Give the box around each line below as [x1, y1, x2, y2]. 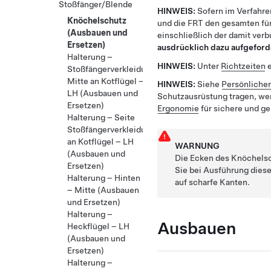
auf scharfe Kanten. [175, 177, 250, 188]
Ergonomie [157, 103, 199, 114]
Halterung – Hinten [67, 173, 140, 183]
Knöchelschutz [67, 16, 126, 25]
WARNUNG [175, 141, 220, 151]
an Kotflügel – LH [67, 137, 134, 146]
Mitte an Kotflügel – [67, 76, 144, 86]
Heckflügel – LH [67, 221, 129, 231]
